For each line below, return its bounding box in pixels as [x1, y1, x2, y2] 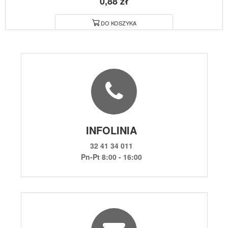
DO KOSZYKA [100, 19, 136, 27]
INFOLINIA [86, 123, 137, 138]
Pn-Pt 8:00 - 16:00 [81, 152, 142, 162]
